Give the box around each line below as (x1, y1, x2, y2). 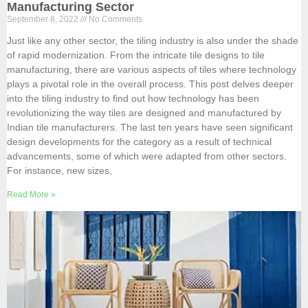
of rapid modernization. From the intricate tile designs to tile (7, 49, 265, 61)
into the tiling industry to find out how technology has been (7, 93, 259, 104)
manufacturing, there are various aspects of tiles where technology (7, 64, 296, 76)
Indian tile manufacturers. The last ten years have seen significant (7, 122, 293, 133)
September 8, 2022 (7, 14, 80, 25)
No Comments (87, 14, 142, 25)
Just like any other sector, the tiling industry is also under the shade (7, 35, 298, 47)
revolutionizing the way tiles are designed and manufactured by (7, 107, 281, 119)
